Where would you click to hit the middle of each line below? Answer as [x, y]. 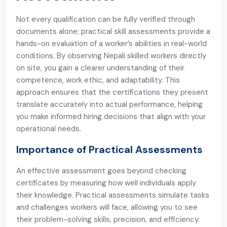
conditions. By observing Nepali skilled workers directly [111, 56]
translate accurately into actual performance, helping [109, 104]
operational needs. [49, 129]
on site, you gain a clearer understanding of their [100, 68]
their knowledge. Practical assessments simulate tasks [113, 195]
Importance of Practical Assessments [109, 149]
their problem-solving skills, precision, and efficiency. [108, 219]
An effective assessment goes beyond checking [101, 171]
